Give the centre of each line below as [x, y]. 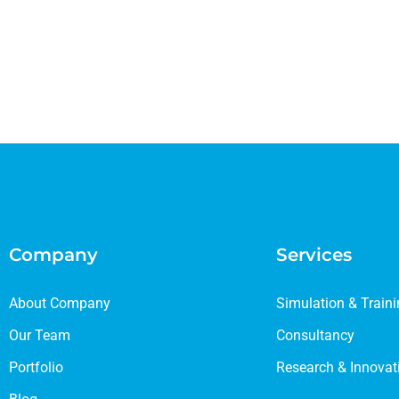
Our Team [40, 335]
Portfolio [36, 367]
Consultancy [315, 335]
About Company [60, 303]
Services [314, 255]
